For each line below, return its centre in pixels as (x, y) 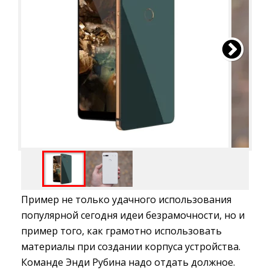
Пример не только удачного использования (126, 200)
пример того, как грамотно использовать (121, 231)
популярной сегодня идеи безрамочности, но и (133, 215)
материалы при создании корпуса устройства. (131, 247)
